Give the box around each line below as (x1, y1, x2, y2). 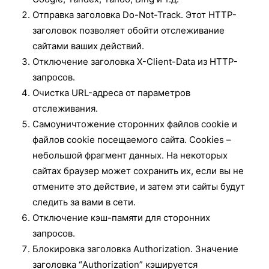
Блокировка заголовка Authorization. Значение (32, 243, 238, 255)
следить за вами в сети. (32, 196, 136, 208)
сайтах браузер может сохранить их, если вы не (32, 165, 244, 177)
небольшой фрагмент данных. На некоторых (32, 149, 228, 161)
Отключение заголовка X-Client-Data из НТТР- (32, 55, 238, 67)
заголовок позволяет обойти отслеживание (32, 24, 225, 36)
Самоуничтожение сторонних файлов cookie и (32, 118, 237, 130)
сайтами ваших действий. (32, 40, 144, 52)
